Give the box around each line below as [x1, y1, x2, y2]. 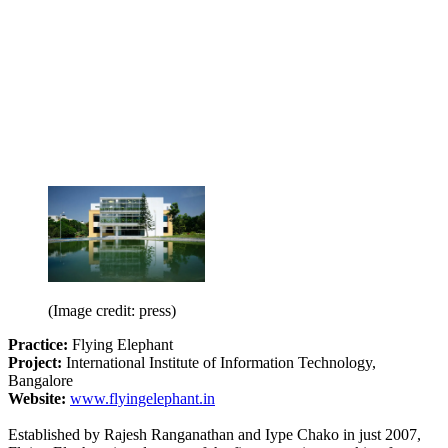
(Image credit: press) [48, 301, 176, 319]
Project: [8, 353, 62, 371]
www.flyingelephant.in [70, 389, 215, 407]
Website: [8, 389, 66, 407]
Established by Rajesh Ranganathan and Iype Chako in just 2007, [8, 425, 421, 443]
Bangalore [8, 371, 73, 389]
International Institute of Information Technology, [62, 353, 376, 371]
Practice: [8, 335, 68, 353]
